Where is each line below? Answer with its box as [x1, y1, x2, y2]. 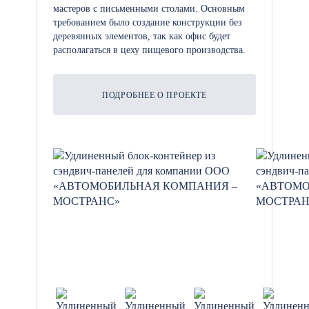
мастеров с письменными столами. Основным [53, 3, 245, 14]
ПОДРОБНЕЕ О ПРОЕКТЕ [102, 90, 207, 100]
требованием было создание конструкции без [53, 17, 242, 28]
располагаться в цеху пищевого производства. [53, 45, 246, 55]
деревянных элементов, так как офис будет [53, 31, 230, 41]
